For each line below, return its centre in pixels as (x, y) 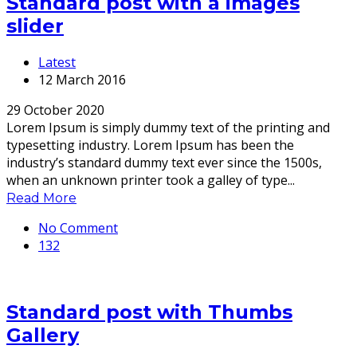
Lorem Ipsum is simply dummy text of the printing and (168, 128)
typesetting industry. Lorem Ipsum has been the (150, 145)
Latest (57, 63)
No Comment (78, 228)
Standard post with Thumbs (149, 312)
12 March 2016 (82, 80)
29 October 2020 (55, 110)
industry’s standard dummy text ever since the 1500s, (164, 163)
